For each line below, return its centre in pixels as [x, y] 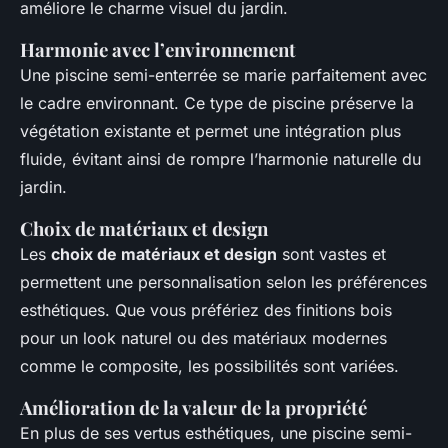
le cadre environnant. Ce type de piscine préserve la [217, 103]
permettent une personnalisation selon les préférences [223, 282]
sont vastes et [331, 254]
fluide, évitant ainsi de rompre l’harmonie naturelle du [220, 159]
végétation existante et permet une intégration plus [210, 131]
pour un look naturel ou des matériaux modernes [203, 338]
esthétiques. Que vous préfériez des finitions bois [206, 310]
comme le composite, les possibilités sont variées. [209, 366]
